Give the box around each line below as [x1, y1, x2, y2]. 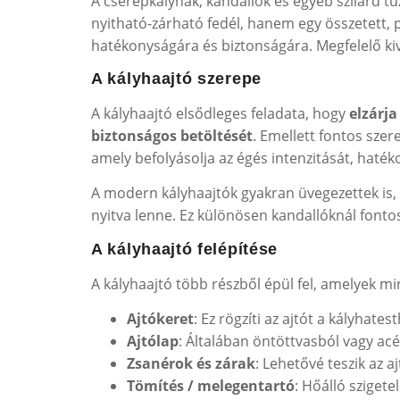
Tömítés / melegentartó [127, 376, 295, 396]
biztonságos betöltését [91, 126, 253, 146]
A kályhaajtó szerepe [91, 70, 262, 88]
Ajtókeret [127, 309, 194, 329]
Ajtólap [127, 331, 179, 352]
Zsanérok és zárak [127, 354, 255, 374]
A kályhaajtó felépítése [91, 239, 279, 258]
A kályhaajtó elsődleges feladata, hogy [91, 104, 349, 124]
